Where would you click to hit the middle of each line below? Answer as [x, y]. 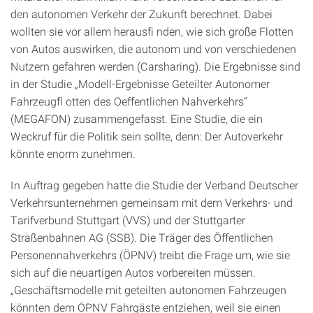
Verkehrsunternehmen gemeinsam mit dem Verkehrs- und [152, 202]
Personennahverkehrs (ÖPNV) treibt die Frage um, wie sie [150, 254]
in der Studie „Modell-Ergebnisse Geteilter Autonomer [140, 83]
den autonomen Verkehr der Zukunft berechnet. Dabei [141, 13]
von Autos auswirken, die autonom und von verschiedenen [153, 48]
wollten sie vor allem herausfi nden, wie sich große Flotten [152, 31]
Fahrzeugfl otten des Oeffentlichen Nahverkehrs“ [129, 101]
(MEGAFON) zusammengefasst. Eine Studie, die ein [137, 118]
